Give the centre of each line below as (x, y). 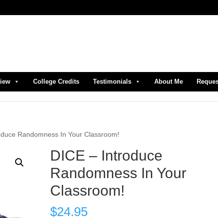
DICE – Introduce (106, 155)
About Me (169, 82)
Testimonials (112, 82)
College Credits (56, 82)
